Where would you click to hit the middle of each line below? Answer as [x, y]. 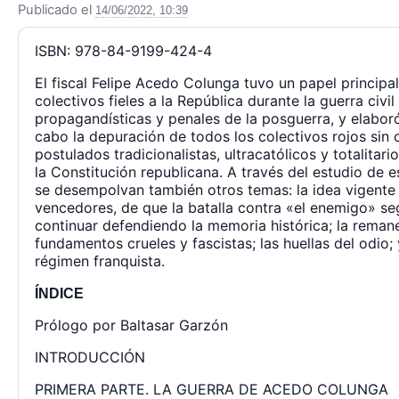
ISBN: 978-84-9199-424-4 [123, 51]
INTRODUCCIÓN [90, 357]
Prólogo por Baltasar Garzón [131, 325]
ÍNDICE [59, 293]
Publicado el [57, 10]
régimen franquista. [100, 261]
